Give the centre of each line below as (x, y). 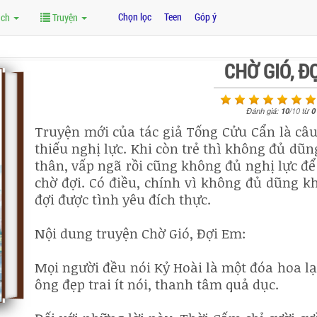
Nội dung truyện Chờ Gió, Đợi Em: (140, 233)
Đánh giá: (263, 110)
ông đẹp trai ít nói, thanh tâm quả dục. (157, 284)
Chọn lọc (135, 17)
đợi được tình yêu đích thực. (123, 199)
